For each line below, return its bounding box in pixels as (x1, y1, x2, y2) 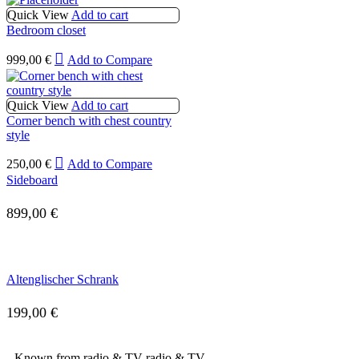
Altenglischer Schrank (6, 272, 119, 286)
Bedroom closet (6, 23, 86, 38)
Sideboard (6, 172, 58, 187)
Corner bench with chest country (6, 113, 171, 127)
